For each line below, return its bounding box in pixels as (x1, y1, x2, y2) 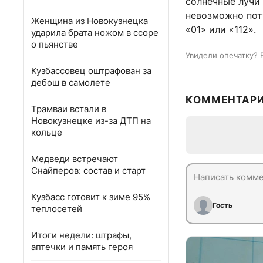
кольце (31, 127, 62, 138)
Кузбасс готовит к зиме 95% (31, 191, 150, 203)
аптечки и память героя (31, 241, 133, 252)
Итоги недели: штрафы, (31, 230, 131, 241)
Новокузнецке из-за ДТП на (31, 115, 151, 126)
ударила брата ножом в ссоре (31, 27, 159, 38)
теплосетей (31, 203, 82, 214)
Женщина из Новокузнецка (31, 15, 148, 26)
